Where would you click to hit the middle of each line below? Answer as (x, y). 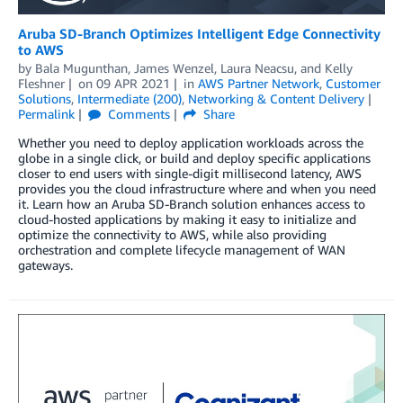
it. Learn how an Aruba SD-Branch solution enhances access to (192, 204)
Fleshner (41, 84)
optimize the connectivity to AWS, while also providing (172, 235)
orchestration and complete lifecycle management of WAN (182, 250)
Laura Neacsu (257, 68)
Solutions (45, 99)
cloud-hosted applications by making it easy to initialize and (187, 219)
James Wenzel (174, 68)
